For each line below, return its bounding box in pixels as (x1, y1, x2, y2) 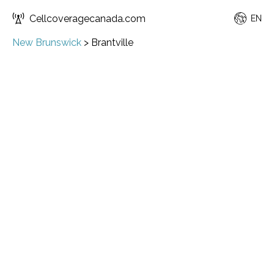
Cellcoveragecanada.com (29, 12, 146, 24)
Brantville (91, 37, 133, 48)
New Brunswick (12, 37, 81, 48)
